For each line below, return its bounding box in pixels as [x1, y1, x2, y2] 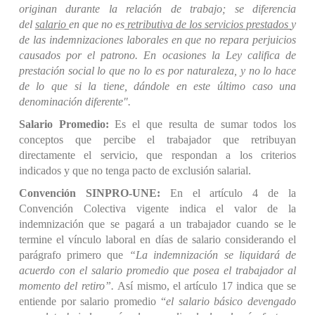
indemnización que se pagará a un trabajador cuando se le [18, 218, 297, 230]
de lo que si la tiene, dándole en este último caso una [18, 80, 297, 92]
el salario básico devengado [165, 295, 297, 307]
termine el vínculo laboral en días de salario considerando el [18, 233, 297, 245]
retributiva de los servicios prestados [124, 18, 292, 30]
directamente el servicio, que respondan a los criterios [18, 149, 297, 161]
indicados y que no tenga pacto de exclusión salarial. [18, 165, 251, 176]
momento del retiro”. [18, 280, 118, 292]
